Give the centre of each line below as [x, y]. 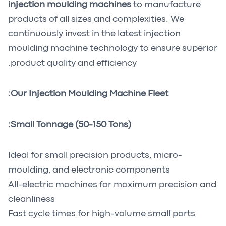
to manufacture [166, 5]
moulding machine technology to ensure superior [113, 49]
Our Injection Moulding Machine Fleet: [90, 94]
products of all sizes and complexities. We [96, 19]
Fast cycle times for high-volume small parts [102, 214]
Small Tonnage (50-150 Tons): [71, 125]
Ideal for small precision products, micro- [95, 156]
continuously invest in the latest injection [94, 34]
